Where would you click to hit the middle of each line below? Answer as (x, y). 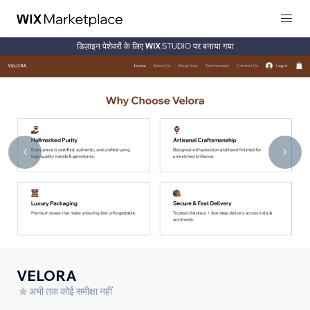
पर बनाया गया (213, 46)
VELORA (47, 275)
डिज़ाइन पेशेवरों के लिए (111, 46)
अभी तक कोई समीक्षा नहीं (71, 291)
